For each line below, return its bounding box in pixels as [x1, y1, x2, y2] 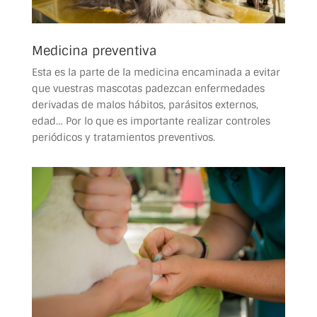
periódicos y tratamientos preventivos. [31, 130, 215, 144]
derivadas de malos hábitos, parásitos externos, [31, 98, 258, 111]
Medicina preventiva [31, 42, 157, 59]
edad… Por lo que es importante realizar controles [31, 114, 270, 127]
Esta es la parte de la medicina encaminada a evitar [31, 65, 280, 79]
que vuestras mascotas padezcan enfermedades [31, 81, 265, 95]
